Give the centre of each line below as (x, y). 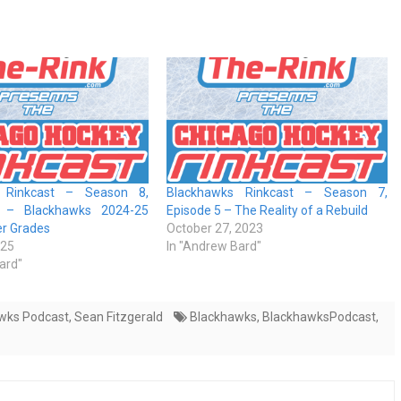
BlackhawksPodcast (319, 317)
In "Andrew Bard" (214, 247)
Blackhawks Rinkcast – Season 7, (277, 193)
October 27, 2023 (215, 229)
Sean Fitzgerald (119, 317)
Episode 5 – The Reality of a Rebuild (268, 211)
